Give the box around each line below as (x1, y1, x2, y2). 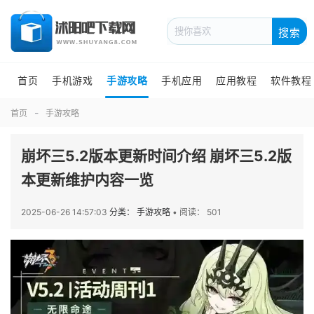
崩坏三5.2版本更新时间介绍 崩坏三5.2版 (21, 147, 292, 165)
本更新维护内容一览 (21, 171, 153, 189)
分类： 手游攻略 (109, 207, 172, 217)
